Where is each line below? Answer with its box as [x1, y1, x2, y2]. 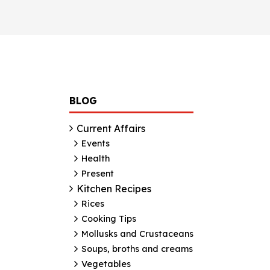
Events [81, 137, 110, 149]
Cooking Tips [81, 213, 136, 224]
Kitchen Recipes [77, 182, 151, 195]
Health [81, 152, 110, 164]
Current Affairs [77, 122, 145, 134]
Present [81, 168, 114, 179]
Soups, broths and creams [81, 243, 193, 254]
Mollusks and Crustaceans [81, 228, 193, 239]
